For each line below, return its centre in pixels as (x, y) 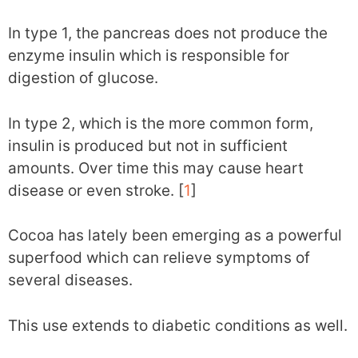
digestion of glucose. (83, 78)
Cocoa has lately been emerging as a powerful (175, 235)
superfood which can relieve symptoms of (159, 258)
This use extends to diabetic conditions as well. (178, 325)
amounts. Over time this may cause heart (156, 168)
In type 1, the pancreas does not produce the (168, 33)
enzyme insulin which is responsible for (149, 56)
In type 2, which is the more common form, (161, 123)
